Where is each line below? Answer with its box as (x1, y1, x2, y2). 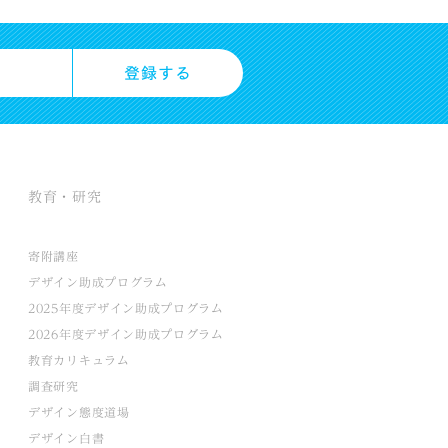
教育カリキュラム (28, 354, 130, 367)
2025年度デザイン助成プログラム (28, 302, 224, 315)
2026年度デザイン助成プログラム (28, 328, 224, 341)
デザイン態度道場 (28, 406, 130, 419)
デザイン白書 (28, 432, 105, 445)
